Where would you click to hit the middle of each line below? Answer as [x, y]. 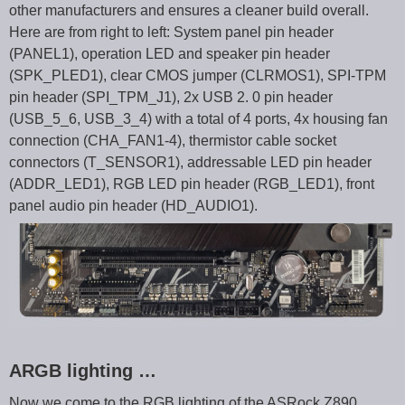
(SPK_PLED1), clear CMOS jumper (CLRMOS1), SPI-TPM [198, 75]
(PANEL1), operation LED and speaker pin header [170, 53]
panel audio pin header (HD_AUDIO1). [133, 205]
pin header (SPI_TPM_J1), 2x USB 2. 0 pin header [171, 97]
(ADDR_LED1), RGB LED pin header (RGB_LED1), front [192, 184]
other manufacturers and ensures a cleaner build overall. [189, 10]
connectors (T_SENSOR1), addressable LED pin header [190, 162]
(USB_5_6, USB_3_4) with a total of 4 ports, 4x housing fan [198, 118]
